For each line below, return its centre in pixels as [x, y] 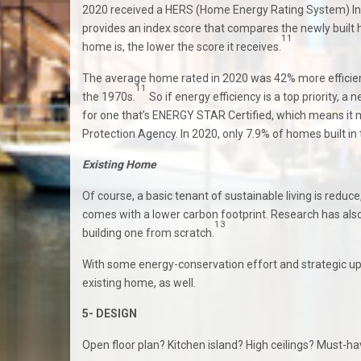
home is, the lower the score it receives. [182, 46]
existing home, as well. [139, 282]
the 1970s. [109, 96]
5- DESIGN [110, 314]
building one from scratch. [148, 232]
